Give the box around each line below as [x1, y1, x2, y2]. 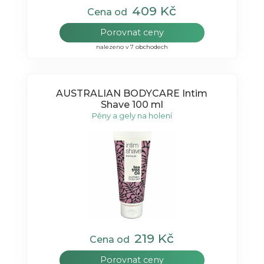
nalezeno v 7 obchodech [95, 42, 168, 51]
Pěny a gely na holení [91, 111, 172, 121]
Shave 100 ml [100, 99, 163, 111]
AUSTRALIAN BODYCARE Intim [56, 88, 208, 100]
